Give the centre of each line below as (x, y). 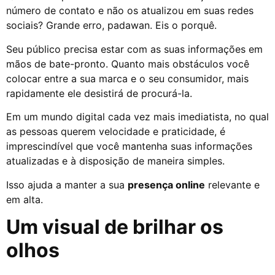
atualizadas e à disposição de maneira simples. (117, 161)
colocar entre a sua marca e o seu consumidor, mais (127, 78)
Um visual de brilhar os (115, 227)
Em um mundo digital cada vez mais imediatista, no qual (137, 117)
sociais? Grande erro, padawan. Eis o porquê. (113, 25)
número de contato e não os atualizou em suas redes (130, 11)
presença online (166, 184)
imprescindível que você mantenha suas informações (129, 146)
